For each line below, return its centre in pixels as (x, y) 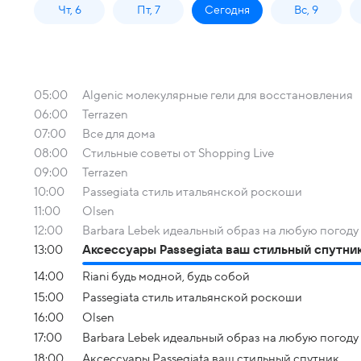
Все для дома (119, 134)
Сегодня (227, 10)
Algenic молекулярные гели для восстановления (218, 95)
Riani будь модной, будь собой (166, 277)
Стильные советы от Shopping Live (178, 153)
